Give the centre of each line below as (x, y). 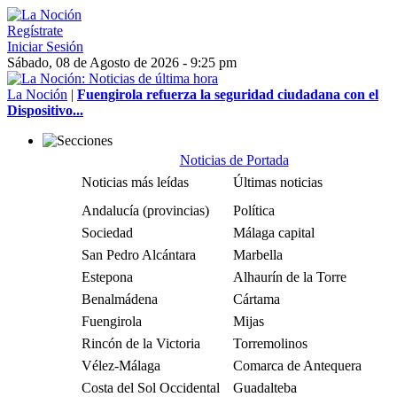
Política (254, 210)
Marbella (258, 255)
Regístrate (35, 31)
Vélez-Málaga (121, 366)
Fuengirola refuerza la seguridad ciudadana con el (228, 94)
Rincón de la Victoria (141, 343)
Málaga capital (274, 233)
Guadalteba (265, 388)
